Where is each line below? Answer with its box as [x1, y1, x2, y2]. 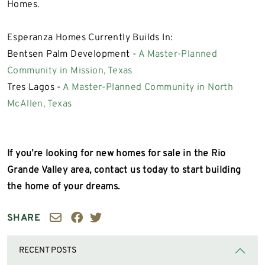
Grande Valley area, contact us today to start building [7, 164, 241, 176]
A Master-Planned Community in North [63, 81, 234, 93]
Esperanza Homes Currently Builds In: [7, 31, 173, 44]
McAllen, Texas [7, 98, 72, 110]
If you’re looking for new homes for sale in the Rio [7, 147, 226, 160]
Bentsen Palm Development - [7, 48, 138, 60]
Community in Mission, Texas [7, 64, 132, 77]
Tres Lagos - [7, 81, 63, 93]
